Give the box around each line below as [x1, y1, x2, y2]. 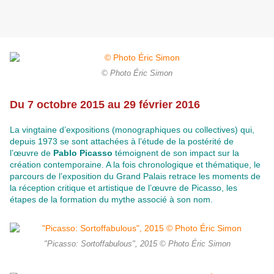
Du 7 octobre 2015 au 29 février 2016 [10, 98, 200, 111]
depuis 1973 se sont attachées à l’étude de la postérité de [10, 136, 234, 147]
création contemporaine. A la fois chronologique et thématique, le [10, 160, 261, 170]
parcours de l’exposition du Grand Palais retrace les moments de [10, 171, 261, 182]
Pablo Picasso [53, 148, 113, 158]
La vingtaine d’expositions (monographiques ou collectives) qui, [10, 125, 254, 135]
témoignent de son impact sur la [113, 148, 239, 158]
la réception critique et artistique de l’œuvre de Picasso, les [10, 183, 237, 193]
